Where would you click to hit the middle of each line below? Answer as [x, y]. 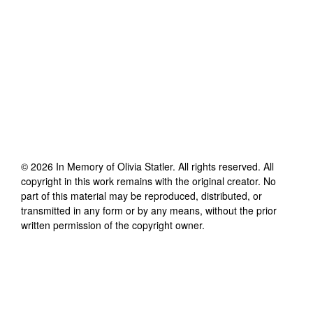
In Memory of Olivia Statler [114, 166]
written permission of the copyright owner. [113, 225]
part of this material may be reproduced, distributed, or [141, 195]
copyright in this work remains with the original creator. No [148, 181]
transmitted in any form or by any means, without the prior [149, 210]
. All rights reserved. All [223, 166]
